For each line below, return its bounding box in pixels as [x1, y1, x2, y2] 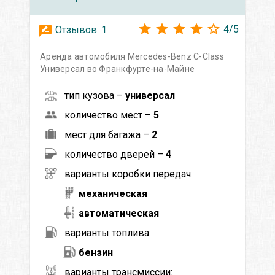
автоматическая [79, 207, 159, 219]
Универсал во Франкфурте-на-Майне [40, 63, 195, 74]
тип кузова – [64, 89, 125, 101]
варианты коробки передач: [64, 168, 193, 180]
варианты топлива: [64, 227, 151, 239]
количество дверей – [64, 148, 166, 160]
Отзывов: [53, 23, 101, 36]
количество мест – [64, 109, 153, 121]
